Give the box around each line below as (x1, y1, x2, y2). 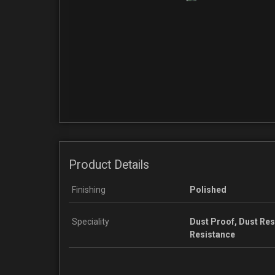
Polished (190, 184, 227, 195)
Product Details (69, 157, 149, 172)
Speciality (72, 216, 109, 227)
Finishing (72, 184, 106, 195)
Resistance (190, 229, 235, 239)
